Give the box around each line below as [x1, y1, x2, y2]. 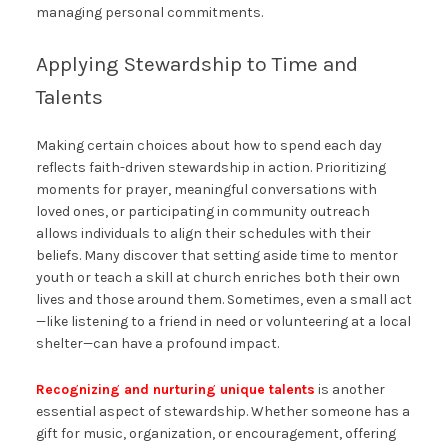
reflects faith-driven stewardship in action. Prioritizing [35, 159, 386, 177]
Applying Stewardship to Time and [35, 52, 358, 77]
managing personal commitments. [35, 4, 263, 22]
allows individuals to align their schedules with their [35, 225, 371, 243]
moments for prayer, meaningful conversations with [35, 181, 377, 199]
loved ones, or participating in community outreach [35, 203, 370, 221]
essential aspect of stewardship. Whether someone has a [35, 403, 410, 421]
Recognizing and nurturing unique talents [35, 381, 315, 399]
